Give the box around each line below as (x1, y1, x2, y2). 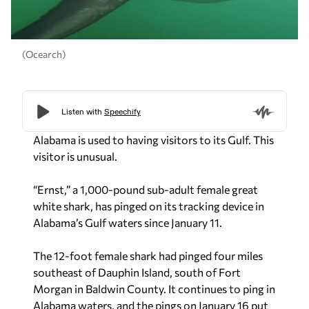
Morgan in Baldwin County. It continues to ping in (33, 282, 275, 295)
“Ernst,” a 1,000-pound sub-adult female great (33, 183, 258, 196)
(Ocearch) (22, 48, 66, 60)
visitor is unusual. (33, 150, 117, 163)
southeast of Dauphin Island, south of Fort (33, 266, 241, 279)
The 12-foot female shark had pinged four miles (33, 249, 263, 262)
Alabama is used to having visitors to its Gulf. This (33, 133, 274, 146)
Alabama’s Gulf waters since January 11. (33, 216, 222, 229)
